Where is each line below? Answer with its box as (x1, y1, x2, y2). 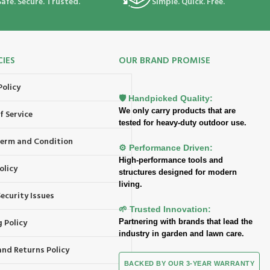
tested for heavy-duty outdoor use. (118, 118, 246, 128)
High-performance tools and (118, 155, 223, 165)
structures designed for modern (118, 168, 237, 177)
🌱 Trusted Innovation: (118, 204, 211, 215)
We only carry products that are (118, 106, 236, 116)
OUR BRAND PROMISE (118, 54, 210, 69)
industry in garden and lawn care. (118, 229, 244, 239)
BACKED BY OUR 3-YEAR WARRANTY (124, 260, 255, 268)
